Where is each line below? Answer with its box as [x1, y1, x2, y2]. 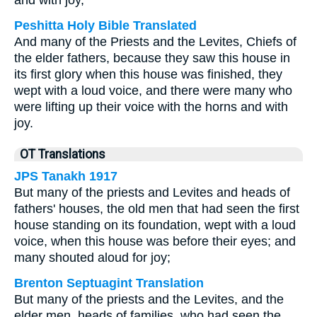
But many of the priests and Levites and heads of [14, 185, 290, 200]
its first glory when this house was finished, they [14, 67, 282, 81]
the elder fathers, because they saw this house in [14, 51, 290, 65]
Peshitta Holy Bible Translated [14, 18, 197, 33]
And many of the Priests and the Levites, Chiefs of [14, 35, 296, 49]
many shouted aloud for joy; [14, 250, 171, 265]
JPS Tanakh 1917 [14, 169, 117, 183]
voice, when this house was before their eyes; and [14, 234, 296, 248]
